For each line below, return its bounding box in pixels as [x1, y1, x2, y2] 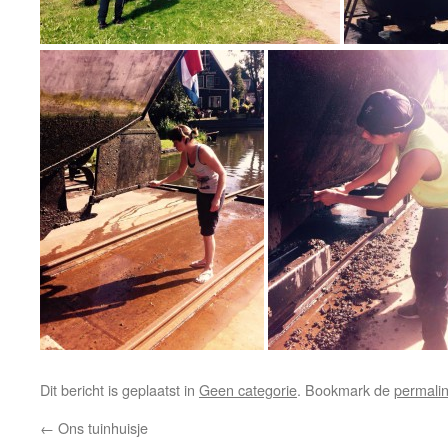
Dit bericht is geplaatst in [40, 379, 199, 400]
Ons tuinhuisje [54, 417, 148, 438]
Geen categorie [199, 379, 297, 400]
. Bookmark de [297, 379, 394, 400]
